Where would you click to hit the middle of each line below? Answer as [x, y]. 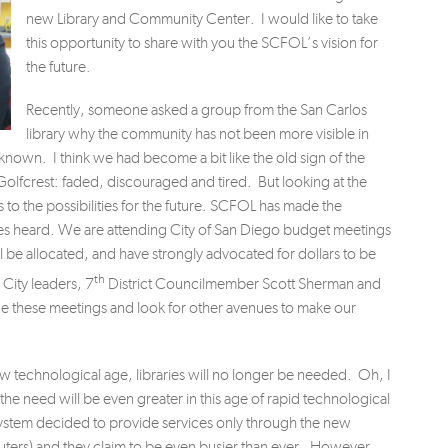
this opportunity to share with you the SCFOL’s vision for [202, 42]
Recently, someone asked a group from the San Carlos [196, 109]
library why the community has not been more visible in [197, 133]
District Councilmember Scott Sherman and [243, 284]
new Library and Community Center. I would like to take [202, 18]
